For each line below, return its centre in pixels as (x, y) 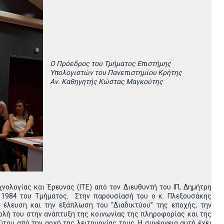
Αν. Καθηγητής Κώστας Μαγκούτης (106, 81)
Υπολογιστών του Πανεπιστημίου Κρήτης (116, 72)
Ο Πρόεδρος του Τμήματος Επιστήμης (110, 63)
